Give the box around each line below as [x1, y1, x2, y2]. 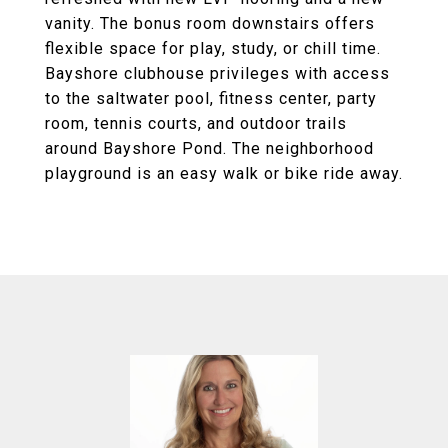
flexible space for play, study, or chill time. [45, 39, 381, 58]
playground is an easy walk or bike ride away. [45, 164, 403, 183]
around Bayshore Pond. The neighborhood [45, 139, 374, 158]
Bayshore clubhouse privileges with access [45, 64, 390, 83]
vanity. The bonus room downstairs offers [45, 14, 375, 33]
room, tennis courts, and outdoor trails [45, 114, 347, 133]
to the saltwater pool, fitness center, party [45, 89, 377, 108]
